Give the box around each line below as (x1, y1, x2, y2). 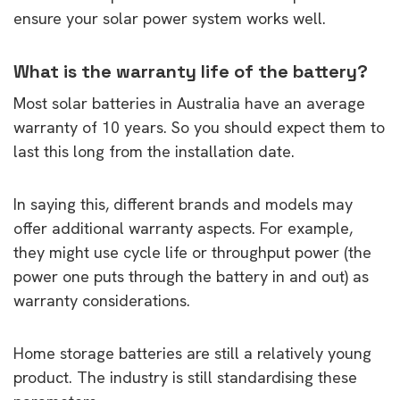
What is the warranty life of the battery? (13, 59, 372, 83)
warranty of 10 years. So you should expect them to (13, 116, 385, 137)
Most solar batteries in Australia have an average (13, 92, 365, 113)
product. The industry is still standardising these (13, 366, 357, 387)
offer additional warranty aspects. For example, (13, 217, 353, 238)
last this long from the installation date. (13, 140, 295, 162)
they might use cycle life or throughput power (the (13, 241, 371, 262)
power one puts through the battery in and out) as (13, 265, 369, 287)
